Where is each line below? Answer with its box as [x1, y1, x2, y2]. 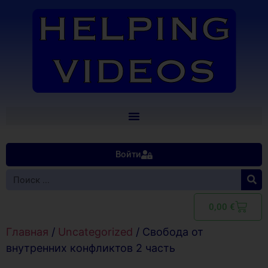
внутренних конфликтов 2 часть [6, 242, 175, 254]
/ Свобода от [133, 226, 203, 238]
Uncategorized [58, 226, 133, 238]
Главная [6, 226, 48, 238]
